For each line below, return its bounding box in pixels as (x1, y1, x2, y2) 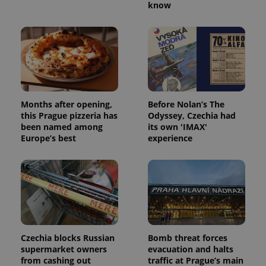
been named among (21, 121, 103, 133)
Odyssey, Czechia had (148, 110, 236, 122)
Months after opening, (21, 99, 112, 110)
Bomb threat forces (148, 232, 227, 243)
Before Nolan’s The (148, 99, 224, 110)
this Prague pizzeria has (21, 110, 118, 122)
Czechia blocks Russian (21, 232, 115, 243)
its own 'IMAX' (148, 121, 207, 133)
